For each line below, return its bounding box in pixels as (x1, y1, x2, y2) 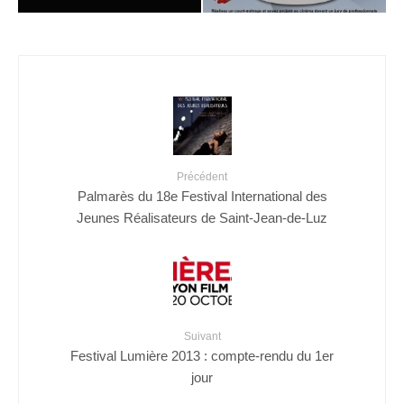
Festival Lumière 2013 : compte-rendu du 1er (70, 347, 334, 363)
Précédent (177, 170, 227, 183)
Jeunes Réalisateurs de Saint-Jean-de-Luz (77, 209, 327, 225)
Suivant (183, 329, 221, 343)
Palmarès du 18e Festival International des (77, 188, 327, 204)
